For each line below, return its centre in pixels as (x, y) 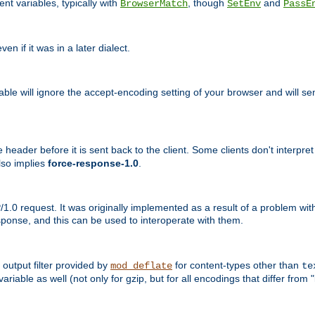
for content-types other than (237, 265)
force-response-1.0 (93, 163)
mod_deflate (141, 265)
